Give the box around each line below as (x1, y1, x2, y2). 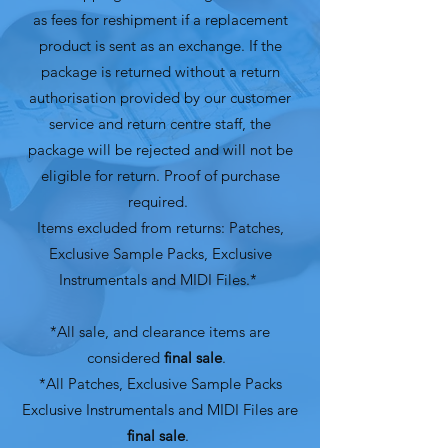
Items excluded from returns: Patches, (36, 217, 284, 237)
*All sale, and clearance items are (50, 321, 270, 341)
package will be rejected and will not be (27, 139, 293, 159)
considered (86, 347, 164, 367)
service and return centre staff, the (49, 113, 271, 133)
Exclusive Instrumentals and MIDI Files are (22, 399, 298, 419)
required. (128, 191, 192, 211)
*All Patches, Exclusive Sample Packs (38, 373, 282, 393)
